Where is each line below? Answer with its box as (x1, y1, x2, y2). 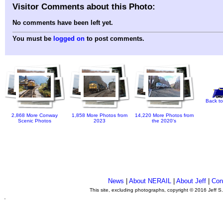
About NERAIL (129, 177, 172, 185)
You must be (12, 35, 53, 43)
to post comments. (85, 35, 144, 43)
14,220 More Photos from (135, 112, 194, 118)
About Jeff (176, 177, 207, 185)
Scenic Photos (18, 118, 52, 124)
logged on (53, 35, 85, 43)
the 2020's (152, 118, 177, 124)
